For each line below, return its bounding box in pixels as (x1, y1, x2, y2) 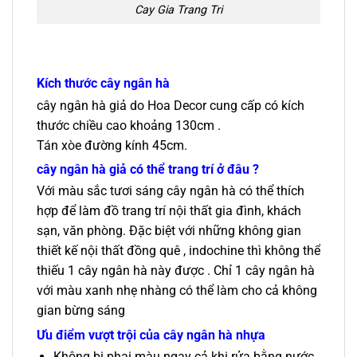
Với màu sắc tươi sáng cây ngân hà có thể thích (37, 183, 304, 199)
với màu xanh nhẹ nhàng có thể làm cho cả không (37, 283, 317, 299)
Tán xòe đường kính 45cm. (37, 137, 187, 153)
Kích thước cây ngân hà (37, 76, 170, 92)
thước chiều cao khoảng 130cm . (37, 117, 221, 133)
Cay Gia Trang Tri (135, 3, 222, 18)
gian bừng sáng (37, 303, 125, 319)
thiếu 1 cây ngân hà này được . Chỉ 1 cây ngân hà (37, 263, 315, 279)
